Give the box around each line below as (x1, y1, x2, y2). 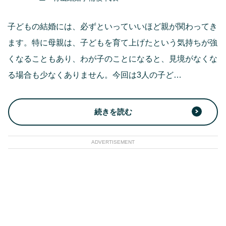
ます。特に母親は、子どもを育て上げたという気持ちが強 (8, 38, 217, 47)
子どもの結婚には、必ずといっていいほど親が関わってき (8, 22, 217, 31)
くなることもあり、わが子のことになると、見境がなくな (8, 54, 217, 63)
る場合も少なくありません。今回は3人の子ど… (8, 71, 182, 79)
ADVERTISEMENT (91, 139, 135, 145)
